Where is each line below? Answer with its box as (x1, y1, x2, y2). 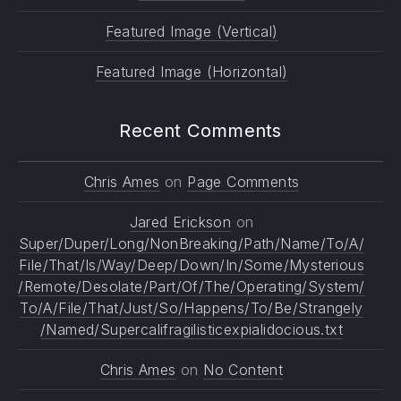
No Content (203, 361, 284, 379)
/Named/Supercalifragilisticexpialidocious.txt (40, 320, 343, 338)
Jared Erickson (129, 213, 232, 231)
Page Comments (187, 173, 300, 191)
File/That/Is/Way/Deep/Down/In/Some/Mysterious (19, 256, 364, 274)
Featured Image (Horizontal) (95, 63, 288, 81)
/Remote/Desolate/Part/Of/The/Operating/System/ (18, 277, 365, 295)
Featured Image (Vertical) (105, 22, 278, 40)
